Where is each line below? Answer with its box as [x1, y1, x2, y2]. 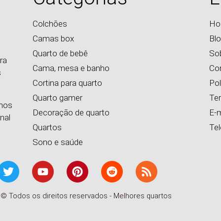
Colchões [33, 19, 68, 29]
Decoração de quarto [33, 108, 110, 118]
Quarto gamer [33, 93, 83, 103]
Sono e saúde [33, 137, 83, 147]
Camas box [33, 34, 74, 44]
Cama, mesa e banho [33, 63, 110, 74]
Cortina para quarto [33, 78, 103, 88]
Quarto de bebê [33, 48, 88, 59]
